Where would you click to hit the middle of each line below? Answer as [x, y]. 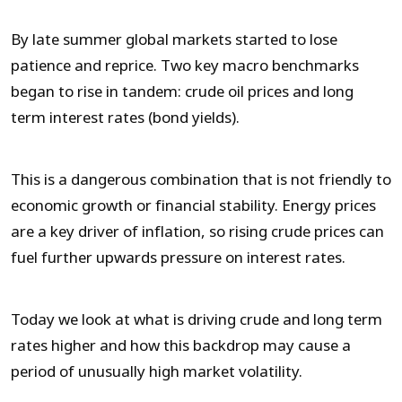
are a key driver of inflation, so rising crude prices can [197, 232]
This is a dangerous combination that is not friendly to [201, 180]
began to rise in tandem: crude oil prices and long [182, 92]
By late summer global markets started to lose [174, 40]
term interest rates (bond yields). [125, 118]
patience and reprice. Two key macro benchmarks [185, 66]
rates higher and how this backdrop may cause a [181, 346]
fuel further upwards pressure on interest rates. [178, 258]
